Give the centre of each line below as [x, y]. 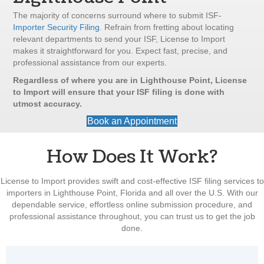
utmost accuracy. [48, 104]
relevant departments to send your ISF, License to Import [119, 39]
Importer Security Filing [57, 27]
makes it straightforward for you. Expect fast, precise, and [121, 51]
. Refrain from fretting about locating [167, 27]
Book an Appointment [132, 121]
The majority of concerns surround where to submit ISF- [118, 16]
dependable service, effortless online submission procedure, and [132, 205]
